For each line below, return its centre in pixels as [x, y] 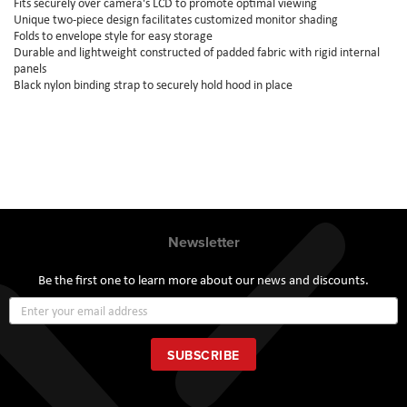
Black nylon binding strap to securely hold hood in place [153, 84]
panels [30, 68]
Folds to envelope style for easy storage [113, 35]
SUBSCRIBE [203, 356]
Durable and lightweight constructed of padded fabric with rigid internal [197, 51]
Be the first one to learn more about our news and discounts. [203, 280]
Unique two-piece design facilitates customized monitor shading [176, 19]
